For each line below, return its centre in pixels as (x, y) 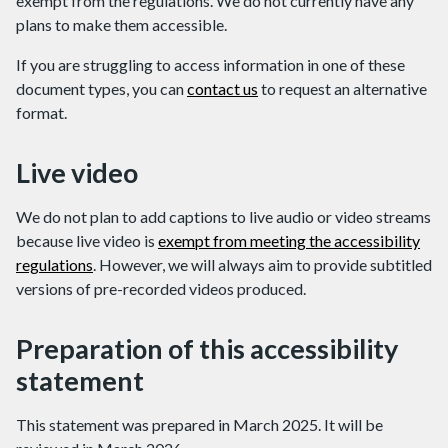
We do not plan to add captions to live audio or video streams (223, 216)
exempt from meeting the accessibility (289, 240)
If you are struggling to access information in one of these (210, 64)
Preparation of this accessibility (207, 348)
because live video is (87, 240)
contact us (222, 88)
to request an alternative (342, 88)
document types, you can (101, 88)
